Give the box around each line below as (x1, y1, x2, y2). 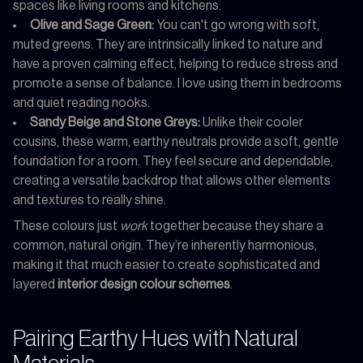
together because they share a (147, 219, 323, 233)
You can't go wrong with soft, (154, 18, 319, 32)
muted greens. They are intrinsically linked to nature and (13, 37, 322, 51)
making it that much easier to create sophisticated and (13, 258, 320, 271)
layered (13, 277, 58, 291)
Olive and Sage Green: (30, 18, 154, 32)
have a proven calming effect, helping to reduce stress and (13, 57, 338, 70)
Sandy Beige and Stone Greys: (30, 115, 200, 129)
